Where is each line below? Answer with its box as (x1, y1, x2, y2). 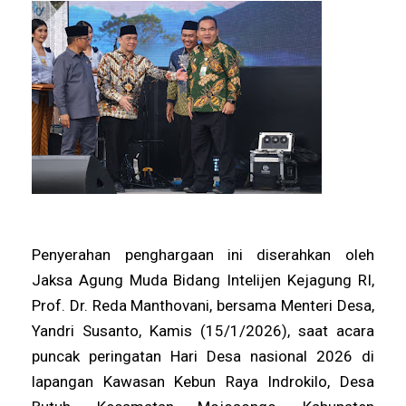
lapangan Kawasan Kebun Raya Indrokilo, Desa (32, 372, 374, 391)
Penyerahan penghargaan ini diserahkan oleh (32, 245, 374, 264)
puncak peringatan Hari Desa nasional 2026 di (32, 346, 374, 365)
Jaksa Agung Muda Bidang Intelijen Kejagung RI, (32, 270, 374, 289)
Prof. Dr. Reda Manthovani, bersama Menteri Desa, (32, 295, 374, 314)
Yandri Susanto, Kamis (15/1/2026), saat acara (32, 321, 374, 340)
